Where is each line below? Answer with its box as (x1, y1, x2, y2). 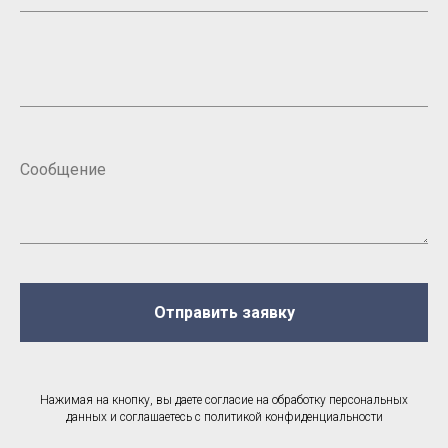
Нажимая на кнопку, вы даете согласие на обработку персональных (40, 393, 408, 408)
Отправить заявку (153, 302, 295, 322)
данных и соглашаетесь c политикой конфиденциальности (65, 410, 383, 425)
